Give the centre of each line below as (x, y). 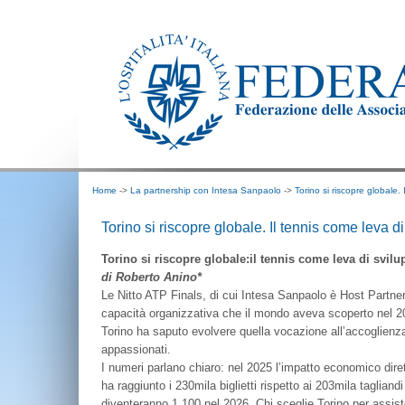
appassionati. (136, 349)
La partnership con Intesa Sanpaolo (206, 190)
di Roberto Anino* (151, 277)
